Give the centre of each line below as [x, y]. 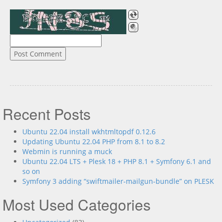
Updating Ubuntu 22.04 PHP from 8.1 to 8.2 [94, 141]
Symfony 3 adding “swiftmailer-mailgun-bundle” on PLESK [118, 181]
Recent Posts [47, 114]
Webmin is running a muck [67, 151]
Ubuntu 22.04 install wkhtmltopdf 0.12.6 [89, 132]
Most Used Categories [77, 204]
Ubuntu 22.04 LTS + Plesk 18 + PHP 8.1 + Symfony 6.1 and [117, 161]
